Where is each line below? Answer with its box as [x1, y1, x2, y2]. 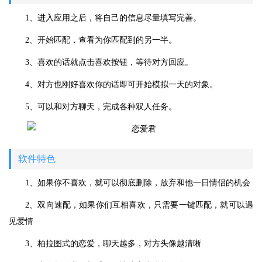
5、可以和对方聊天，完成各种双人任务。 [25, 102, 177, 111]
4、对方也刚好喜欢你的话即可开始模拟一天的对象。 [25, 80, 218, 89]
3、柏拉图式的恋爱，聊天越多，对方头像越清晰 [25, 239, 201, 248]
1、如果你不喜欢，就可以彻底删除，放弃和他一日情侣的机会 [25, 178, 250, 187]
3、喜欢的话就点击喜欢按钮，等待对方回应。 [25, 58, 193, 67]
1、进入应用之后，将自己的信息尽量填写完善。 [25, 13, 201, 22]
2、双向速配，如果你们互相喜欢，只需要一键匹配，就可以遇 [25, 201, 253, 209]
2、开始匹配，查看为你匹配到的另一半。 [25, 36, 177, 44]
